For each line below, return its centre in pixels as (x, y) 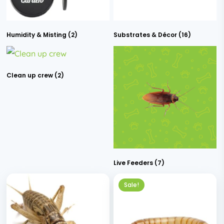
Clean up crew (31, 75)
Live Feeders (134, 162)
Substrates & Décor (146, 34)
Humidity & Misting (37, 34)
